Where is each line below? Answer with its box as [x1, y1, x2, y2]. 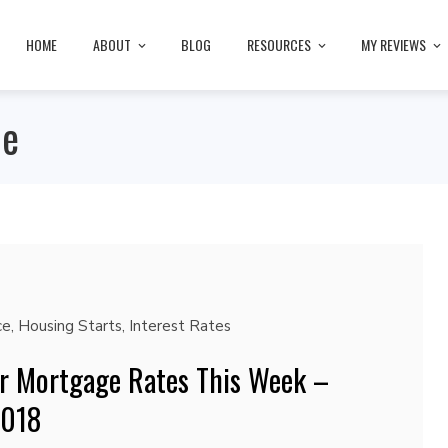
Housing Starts [17, 316, 122, 336]
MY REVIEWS [361, 33, 426, 55]
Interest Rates [128, 316, 231, 336]
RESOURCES [247, 33, 311, 55]
